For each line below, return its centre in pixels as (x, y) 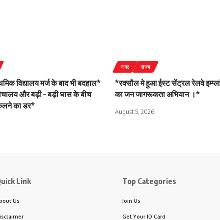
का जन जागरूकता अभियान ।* (157, 94)
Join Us (131, 201)
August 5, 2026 (135, 111)
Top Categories (149, 181)
